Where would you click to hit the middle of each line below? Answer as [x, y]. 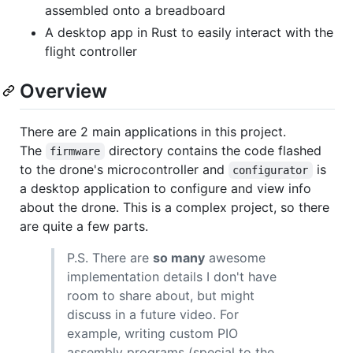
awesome [235, 257]
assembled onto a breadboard [135, 10]
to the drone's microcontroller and [124, 169]
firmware [75, 151]
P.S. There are [110, 257]
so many [179, 257]
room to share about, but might [161, 295]
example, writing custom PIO [152, 333]
